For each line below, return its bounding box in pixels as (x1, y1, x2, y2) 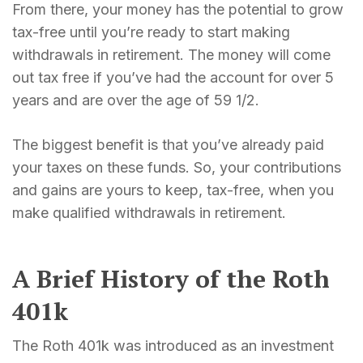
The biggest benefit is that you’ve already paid (12, 136, 324, 154)
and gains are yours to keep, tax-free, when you (12, 181, 334, 199)
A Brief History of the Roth (12, 263, 330, 296)
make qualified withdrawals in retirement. (12, 204, 286, 222)
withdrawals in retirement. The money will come (12, 46, 331, 64)
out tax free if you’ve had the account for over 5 (12, 69, 334, 87)
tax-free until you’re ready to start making (12, 23, 290, 41)
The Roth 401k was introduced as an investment (12, 337, 334, 355)
